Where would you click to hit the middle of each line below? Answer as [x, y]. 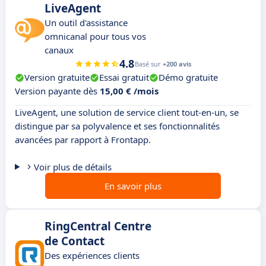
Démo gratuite [188, 77]
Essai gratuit [124, 77]
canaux [59, 50]
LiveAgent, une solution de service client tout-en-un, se [127, 113]
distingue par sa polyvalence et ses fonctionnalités [117, 126]
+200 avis [177, 64]
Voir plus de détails [72, 167]
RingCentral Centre [98, 227]
